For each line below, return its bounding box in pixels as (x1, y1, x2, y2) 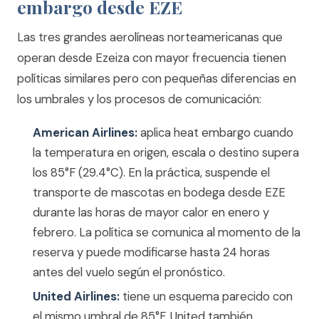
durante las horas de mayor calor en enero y (33, 204, 269, 220)
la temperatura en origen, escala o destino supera (33, 145, 299, 160)
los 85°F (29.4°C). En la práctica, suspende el (33, 164, 270, 180)
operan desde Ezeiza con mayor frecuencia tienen (17, 50, 286, 66)
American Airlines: (33, 125, 137, 140)
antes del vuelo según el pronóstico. (33, 264, 225, 280)
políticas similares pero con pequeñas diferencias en (17, 70, 296, 86)
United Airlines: (33, 288, 120, 304)
